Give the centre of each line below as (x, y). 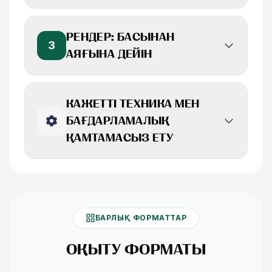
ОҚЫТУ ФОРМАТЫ (136, 250)
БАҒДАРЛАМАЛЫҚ (118, 121)
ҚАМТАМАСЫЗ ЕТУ (120, 138)
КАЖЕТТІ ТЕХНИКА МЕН (133, 104)
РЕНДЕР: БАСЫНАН (121, 37)
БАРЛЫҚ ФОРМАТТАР (141, 218)
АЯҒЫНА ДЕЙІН (109, 54)
